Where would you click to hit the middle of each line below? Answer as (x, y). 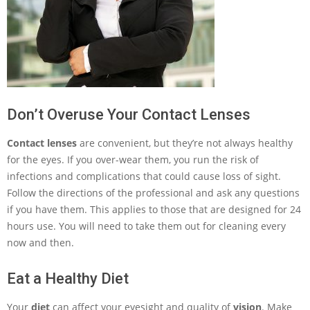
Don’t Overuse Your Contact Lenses (129, 115)
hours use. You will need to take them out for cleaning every (146, 226)
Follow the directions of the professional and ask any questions (153, 193)
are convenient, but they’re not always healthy (185, 143)
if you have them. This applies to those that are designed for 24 (154, 209)
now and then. (40, 243)
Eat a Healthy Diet (68, 279)
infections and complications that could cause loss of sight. (144, 176)
